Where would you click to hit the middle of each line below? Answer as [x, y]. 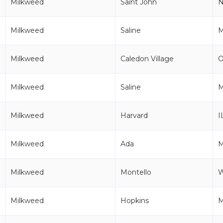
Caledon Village [147, 59]
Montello [136, 172]
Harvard [134, 115]
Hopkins [135, 201]
